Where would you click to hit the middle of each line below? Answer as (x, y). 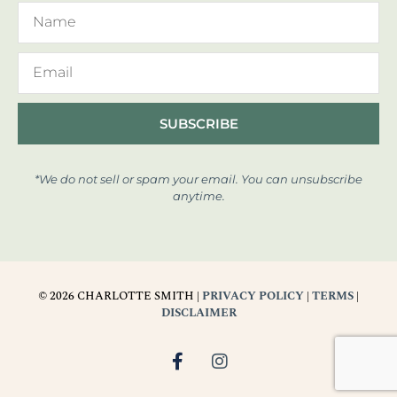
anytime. (198, 195)
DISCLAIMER (198, 313)
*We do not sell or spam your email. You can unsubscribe (198, 179)
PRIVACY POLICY (253, 296)
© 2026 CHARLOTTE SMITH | (120, 296)
